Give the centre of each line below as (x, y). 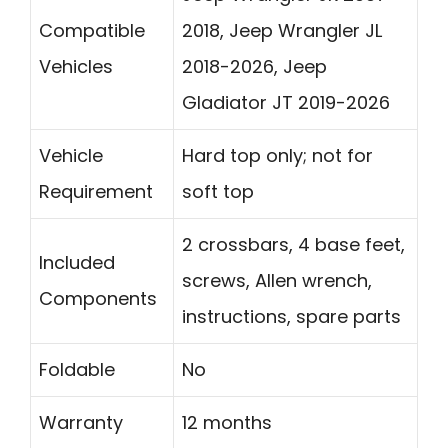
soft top (218, 191)
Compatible (92, 30)
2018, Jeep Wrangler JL (282, 30)
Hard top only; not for (277, 155)
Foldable (77, 369)
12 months (227, 422)
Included (77, 262)
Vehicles (76, 66)
